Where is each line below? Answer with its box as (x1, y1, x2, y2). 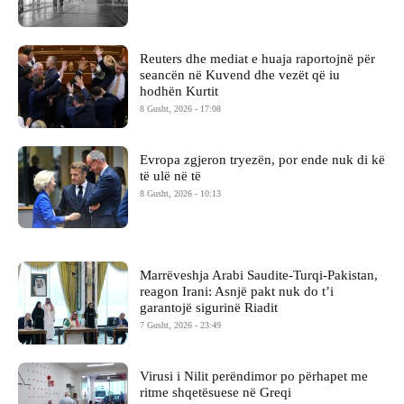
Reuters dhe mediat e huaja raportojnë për (140, 50, 376, 66)
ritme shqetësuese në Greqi (140, 385, 292, 400)
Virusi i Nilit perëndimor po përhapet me (140, 369, 369, 384)
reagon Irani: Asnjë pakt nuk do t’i (140, 284, 335, 299)
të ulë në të (140, 168, 202, 183)
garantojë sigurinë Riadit (140, 300, 279, 316)
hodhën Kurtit (140, 83, 219, 98)
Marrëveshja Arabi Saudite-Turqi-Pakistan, (140, 268, 379, 283)
